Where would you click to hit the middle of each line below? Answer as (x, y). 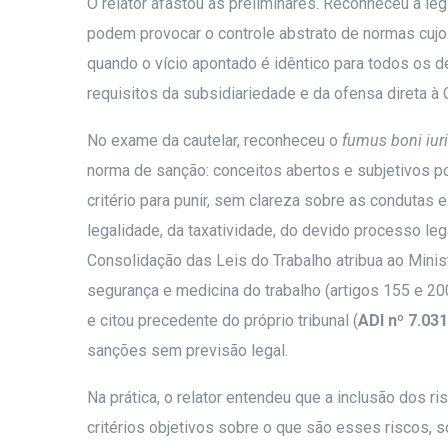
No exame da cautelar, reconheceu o (214, 140)
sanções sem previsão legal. (187, 350)
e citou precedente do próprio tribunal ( (222, 320)
